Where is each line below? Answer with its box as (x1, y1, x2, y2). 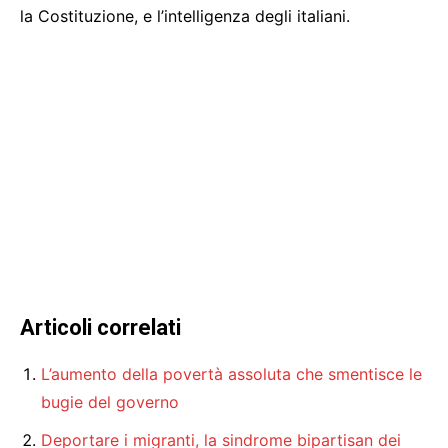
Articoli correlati (20, 314, 181, 340)
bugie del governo (41, 391, 179, 412)
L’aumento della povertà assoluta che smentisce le (41, 363, 422, 384)
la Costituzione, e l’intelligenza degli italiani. (20, 5, 350, 26)
